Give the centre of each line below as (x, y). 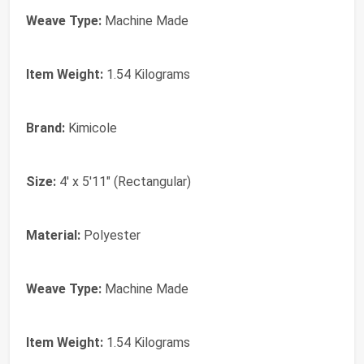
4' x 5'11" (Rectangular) (123, 181)
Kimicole (91, 128)
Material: (53, 235)
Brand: (45, 128)
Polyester (110, 235)
